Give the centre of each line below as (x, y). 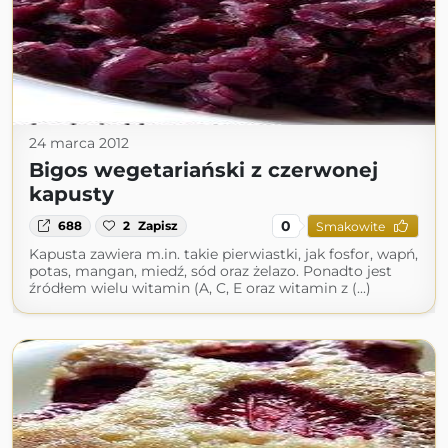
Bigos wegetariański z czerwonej (203, 170)
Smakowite (350, 226)
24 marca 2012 (79, 143)
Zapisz (158, 225)
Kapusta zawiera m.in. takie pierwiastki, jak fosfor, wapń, (223, 254)
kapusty (71, 194)
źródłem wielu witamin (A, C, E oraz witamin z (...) (200, 288)
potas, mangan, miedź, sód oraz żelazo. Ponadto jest (210, 271)
